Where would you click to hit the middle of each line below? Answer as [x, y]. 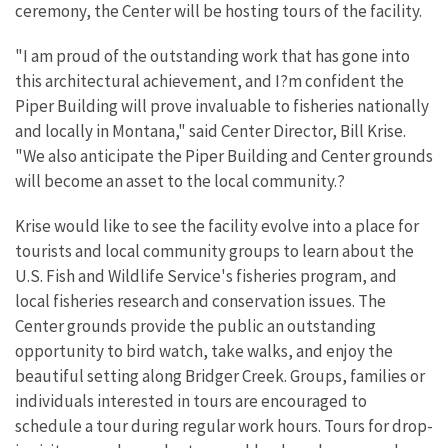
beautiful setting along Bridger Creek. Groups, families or [220, 376]
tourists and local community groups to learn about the [214, 251]
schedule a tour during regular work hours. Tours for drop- [224, 426]
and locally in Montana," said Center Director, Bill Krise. [210, 131]
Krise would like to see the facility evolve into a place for [217, 226]
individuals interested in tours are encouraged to [191, 401]
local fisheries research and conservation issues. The [200, 301]
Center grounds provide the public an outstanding [195, 326]
